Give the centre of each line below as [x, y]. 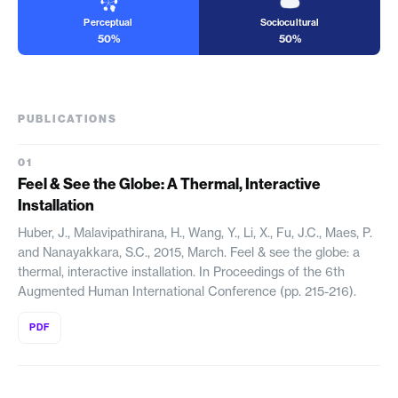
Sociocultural [290, 23]
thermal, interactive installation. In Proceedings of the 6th [181, 271]
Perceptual [108, 23]
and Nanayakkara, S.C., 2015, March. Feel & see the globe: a [189, 252]
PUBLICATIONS [68, 119]
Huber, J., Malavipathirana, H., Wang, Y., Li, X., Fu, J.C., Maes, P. [195, 232]
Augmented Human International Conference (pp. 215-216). [187, 291]
